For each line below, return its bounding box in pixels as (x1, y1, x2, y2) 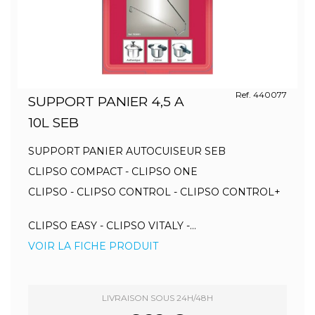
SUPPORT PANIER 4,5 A (28, 94, 184, 110)
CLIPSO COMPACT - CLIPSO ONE (28, 165, 206, 178)
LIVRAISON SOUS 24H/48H (102, 292, 213, 303)
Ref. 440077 (235, 89, 287, 100)
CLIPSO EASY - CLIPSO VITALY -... (28, 219, 196, 232)
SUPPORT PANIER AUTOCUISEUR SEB (28, 145, 234, 157)
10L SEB (28, 115, 79, 131)
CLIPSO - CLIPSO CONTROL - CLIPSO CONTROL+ (28, 186, 283, 198)
